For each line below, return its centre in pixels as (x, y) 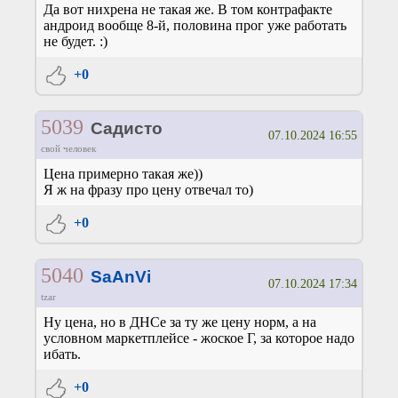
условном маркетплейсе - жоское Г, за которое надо (199, 338)
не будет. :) (76, 42)
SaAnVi (120, 277)
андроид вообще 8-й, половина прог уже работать (195, 26)
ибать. (62, 354)
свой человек (68, 149)
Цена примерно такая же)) (123, 174)
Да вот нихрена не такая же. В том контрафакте (188, 10)
